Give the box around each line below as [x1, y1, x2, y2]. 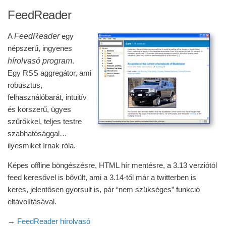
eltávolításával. [8, 197, 56, 206]
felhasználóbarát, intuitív [8, 93, 87, 101]
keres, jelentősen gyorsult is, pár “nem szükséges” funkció [8, 185, 200, 194]
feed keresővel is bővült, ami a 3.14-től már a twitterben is [8, 173, 196, 182]
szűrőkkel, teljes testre [8, 117, 82, 126]
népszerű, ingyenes [8, 44, 72, 52]
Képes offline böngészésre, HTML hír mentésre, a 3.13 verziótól [8, 161, 217, 169]
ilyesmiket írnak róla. [8, 141, 76, 150]
